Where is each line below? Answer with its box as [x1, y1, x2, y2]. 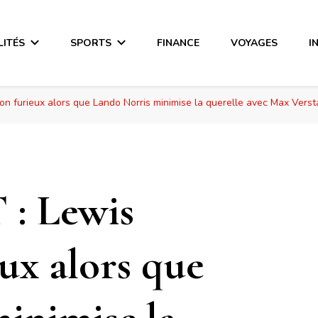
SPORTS [70, 35, 112, 50]
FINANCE [157, 35, 200, 50]
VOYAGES [231, 35, 278, 50]
